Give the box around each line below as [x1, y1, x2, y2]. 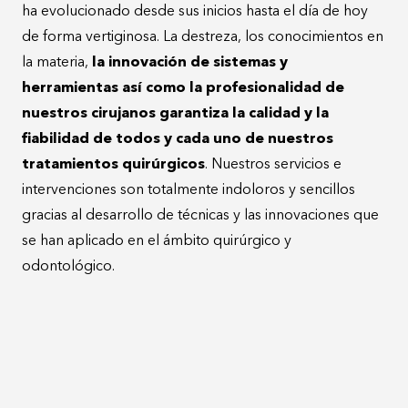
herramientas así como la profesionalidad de [22, 80, 344, 96]
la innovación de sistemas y [88, 55, 288, 70]
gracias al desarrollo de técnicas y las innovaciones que [22, 208, 379, 223]
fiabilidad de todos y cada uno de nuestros [22, 131, 333, 147]
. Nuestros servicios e [205, 157, 342, 172]
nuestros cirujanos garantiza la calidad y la [22, 106, 329, 121]
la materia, [22, 55, 88, 70]
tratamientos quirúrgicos [22, 157, 205, 172]
